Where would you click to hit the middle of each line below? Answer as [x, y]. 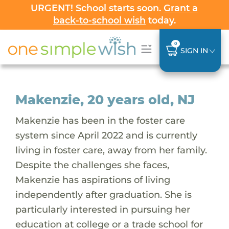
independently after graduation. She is [103, 194]
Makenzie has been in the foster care [100, 120]
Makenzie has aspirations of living [93, 179]
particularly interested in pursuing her [102, 209]
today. [161, 20]
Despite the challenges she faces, [92, 165]
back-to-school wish [99, 20]
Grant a [181, 8]
